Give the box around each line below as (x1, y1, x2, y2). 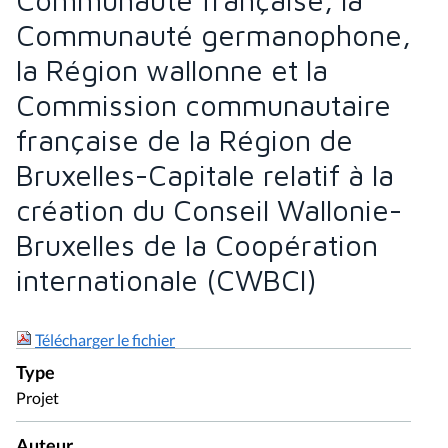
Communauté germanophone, (16, 17, 411, 52)
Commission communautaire (16, 87, 391, 122)
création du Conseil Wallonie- (16, 192, 402, 227)
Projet (16, 387, 59, 407)
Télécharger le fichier (35, 329, 175, 349)
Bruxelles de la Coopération (16, 227, 378, 262)
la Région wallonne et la (16, 52, 328, 87)
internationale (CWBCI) (16, 262, 317, 297)
